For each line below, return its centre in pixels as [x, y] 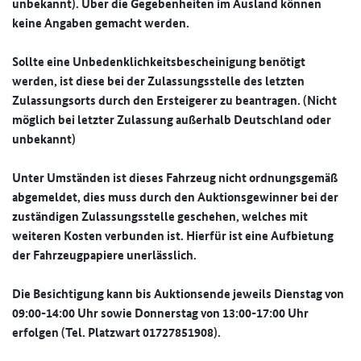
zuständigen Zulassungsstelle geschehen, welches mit [160, 216]
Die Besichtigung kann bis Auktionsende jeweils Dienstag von [178, 294]
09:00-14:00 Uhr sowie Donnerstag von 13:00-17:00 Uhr [160, 313]
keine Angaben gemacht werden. [101, 23]
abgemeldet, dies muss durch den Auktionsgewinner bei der [175, 197]
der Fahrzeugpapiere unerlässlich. [104, 255]
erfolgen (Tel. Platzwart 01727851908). [116, 332]
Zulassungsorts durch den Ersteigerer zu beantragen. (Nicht [174, 100]
